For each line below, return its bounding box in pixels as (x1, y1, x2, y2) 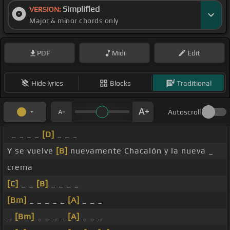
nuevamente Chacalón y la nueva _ (68, 146, 214, 156)
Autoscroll (168, 108, 201, 117)
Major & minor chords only (29, 16, 119, 25)
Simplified (63, 4, 100, 14)
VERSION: (29, 5, 63, 14)
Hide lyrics (31, 79, 63, 87)
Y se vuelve (7, 146, 56, 156)
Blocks (110, 79, 131, 87)
